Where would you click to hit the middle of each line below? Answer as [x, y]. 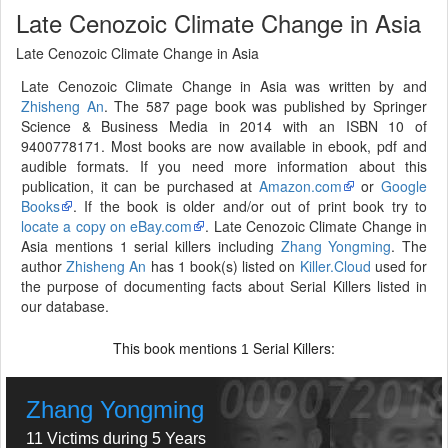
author [44, 266]
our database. [65, 306]
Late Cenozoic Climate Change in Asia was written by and [224, 86]
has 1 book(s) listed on [223, 266]
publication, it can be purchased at [140, 186]
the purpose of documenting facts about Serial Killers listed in [224, 286]
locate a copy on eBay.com [107, 226]
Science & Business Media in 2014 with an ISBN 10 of [224, 126]
